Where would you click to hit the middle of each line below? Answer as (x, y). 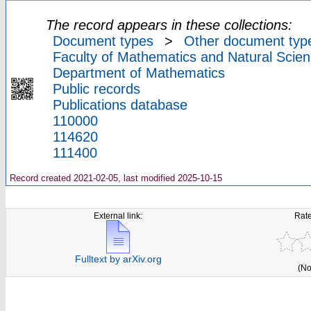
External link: (118, 216)
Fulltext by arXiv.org (118, 259)
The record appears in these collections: (169, 25)
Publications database (120, 105)
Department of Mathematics (139, 73)
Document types (103, 41)
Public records (96, 89)
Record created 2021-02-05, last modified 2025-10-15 (115, 178)
